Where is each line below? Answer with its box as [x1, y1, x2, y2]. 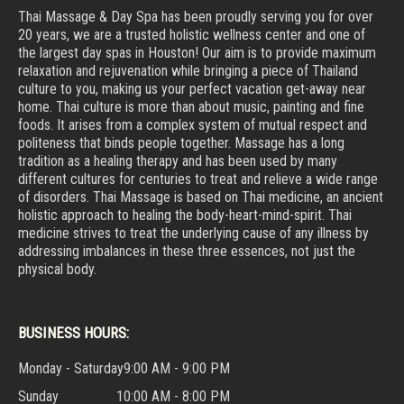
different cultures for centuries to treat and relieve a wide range [18, 170, 378, 188]
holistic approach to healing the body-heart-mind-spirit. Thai [18, 207, 352, 225]
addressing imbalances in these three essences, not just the [18, 243, 355, 261]
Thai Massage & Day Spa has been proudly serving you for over [18, 8, 373, 26]
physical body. [18, 261, 96, 279]
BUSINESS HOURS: [18, 324, 129, 343]
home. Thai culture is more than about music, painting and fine [18, 98, 364, 116]
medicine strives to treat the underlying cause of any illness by [18, 225, 369, 243]
